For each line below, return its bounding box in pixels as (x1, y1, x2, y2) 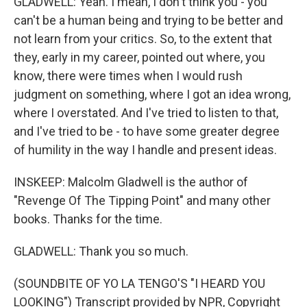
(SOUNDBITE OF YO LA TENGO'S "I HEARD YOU (14, 276, 265, 291)
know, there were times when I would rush (14, 69, 243, 83)
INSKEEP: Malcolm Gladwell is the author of (14, 175, 248, 189)
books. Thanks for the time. (14, 212, 162, 226)
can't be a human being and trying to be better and (14, 13, 283, 27)
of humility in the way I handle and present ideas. (14, 143, 277, 157)
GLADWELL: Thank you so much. (14, 244, 188, 258)
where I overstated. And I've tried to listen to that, (14, 106, 278, 120)
